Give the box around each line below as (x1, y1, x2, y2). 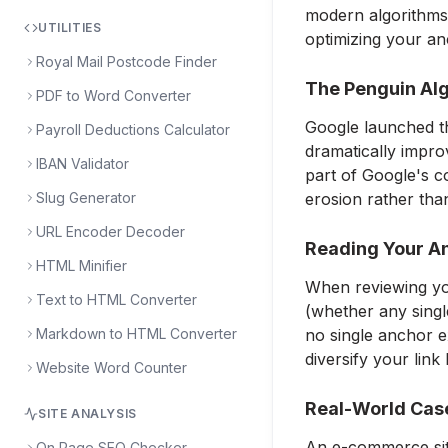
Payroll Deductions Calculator (36, 121, 230, 138)
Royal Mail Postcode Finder (36, 53, 217, 70)
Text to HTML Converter (36, 291, 197, 308)
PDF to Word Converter (36, 87, 191, 104)
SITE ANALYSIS (38, 406, 137, 421)
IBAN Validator (36, 155, 129, 172)
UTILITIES (38, 20, 102, 35)
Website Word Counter (36, 359, 187, 376)
